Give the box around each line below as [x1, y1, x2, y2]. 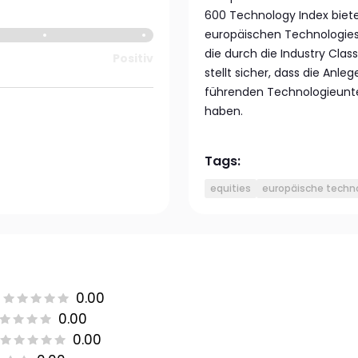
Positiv [112, 50, 153, 66]
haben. [205, 103, 243, 119]
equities [210, 181, 251, 195]
